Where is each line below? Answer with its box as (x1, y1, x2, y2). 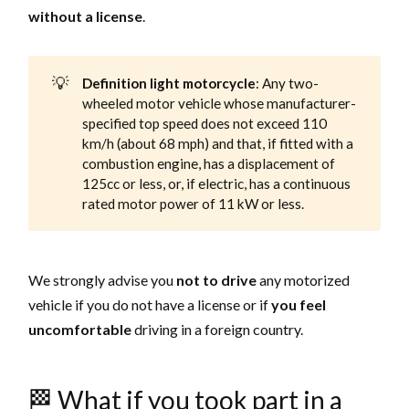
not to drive (176, 271, 260, 289)
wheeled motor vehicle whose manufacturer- (81, 94, 356, 111)
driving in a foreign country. (131, 320, 304, 339)
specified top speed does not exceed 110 (81, 114, 327, 131)
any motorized (259, 271, 351, 289)
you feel (271, 296, 327, 314)
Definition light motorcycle (81, 74, 256, 91)
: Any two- (255, 74, 319, 91)
